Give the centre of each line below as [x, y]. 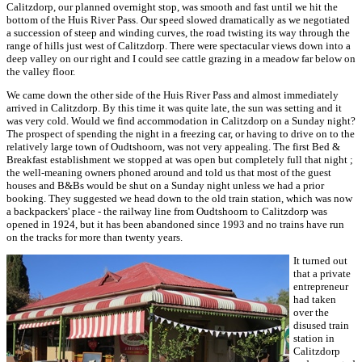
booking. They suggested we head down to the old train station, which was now [179, 198]
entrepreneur [321, 286]
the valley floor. [41, 72]
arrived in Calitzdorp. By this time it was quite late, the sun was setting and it [174, 108]
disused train [321, 325]
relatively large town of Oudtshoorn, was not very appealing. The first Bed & [173, 147]
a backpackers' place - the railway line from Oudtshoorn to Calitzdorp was [167, 211]
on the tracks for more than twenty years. [95, 237]
